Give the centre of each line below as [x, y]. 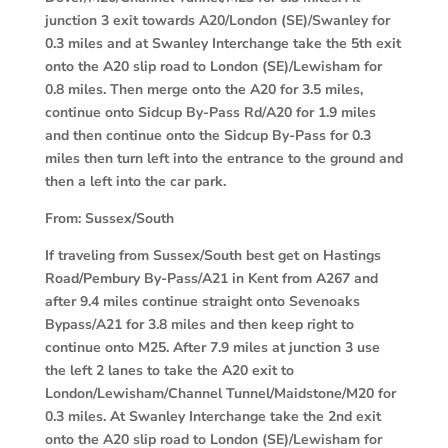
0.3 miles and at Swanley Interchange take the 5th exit [222, 43]
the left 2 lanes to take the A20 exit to [169, 370]
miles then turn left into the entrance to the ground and [223, 158]
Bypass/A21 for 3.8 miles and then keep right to [199, 324]
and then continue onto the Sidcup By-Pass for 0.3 [207, 135]
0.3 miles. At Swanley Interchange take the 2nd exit [212, 416]
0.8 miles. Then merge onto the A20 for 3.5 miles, [203, 89]
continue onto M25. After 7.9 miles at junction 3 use [212, 347]
